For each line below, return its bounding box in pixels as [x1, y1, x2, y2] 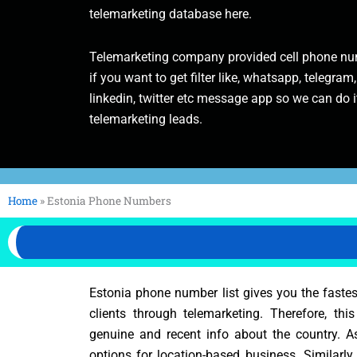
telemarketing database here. [89, 6, 252, 22]
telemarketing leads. [89, 112, 202, 127]
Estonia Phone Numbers [47, 194, 171, 208]
